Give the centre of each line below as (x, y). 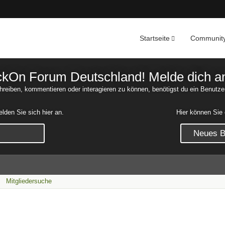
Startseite (155, 38)
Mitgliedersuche (29, 181)
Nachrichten (155, 53)
